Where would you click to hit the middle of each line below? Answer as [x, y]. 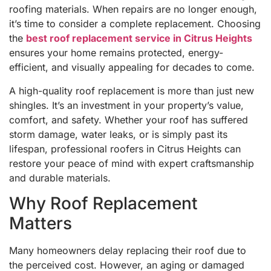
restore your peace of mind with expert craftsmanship [132, 163]
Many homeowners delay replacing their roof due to [128, 251]
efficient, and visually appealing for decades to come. [132, 67]
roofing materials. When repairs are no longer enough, [133, 9]
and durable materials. [60, 178]
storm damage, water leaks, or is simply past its [118, 134]
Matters [41, 224]
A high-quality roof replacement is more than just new [132, 90]
